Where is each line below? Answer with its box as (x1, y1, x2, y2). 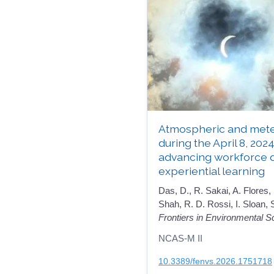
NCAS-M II (158, 233, 202, 243)
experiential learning (158, 164, 265, 177)
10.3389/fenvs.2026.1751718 (158, 256, 272, 266)
